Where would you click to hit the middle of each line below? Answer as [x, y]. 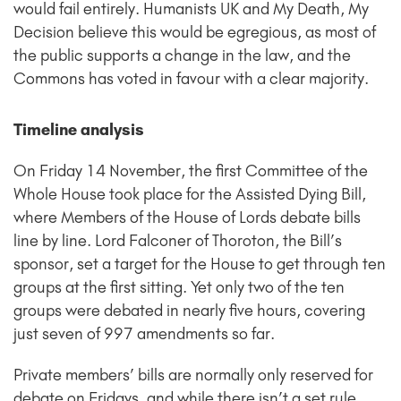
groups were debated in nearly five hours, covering [189, 311]
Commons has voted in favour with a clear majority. [191, 79]
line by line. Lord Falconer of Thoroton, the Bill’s [178, 241]
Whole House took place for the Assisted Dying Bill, [190, 195]
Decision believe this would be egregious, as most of [195, 33]
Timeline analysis [79, 130]
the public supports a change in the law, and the [182, 56]
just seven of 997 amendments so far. [144, 334]
